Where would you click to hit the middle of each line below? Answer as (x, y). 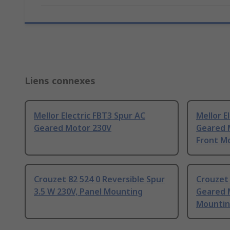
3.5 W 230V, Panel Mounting (88, 192)
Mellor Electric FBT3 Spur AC (90, 116)
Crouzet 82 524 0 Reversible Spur (99, 179)
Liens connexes (60, 81)
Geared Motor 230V (73, 128)
